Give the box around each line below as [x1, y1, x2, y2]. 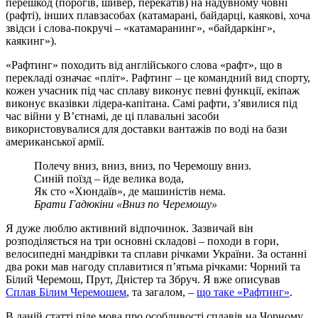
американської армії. [6, 135, 104, 148]
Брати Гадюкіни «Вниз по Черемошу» [34, 197, 217, 210]
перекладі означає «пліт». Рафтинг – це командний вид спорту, [6, 71, 310, 84]
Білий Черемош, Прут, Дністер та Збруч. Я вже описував [6, 273, 280, 285]
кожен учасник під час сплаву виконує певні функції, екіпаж [6, 84, 300, 97]
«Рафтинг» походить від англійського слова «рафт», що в [6, 58, 283, 71]
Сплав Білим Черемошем [6, 285, 126, 298]
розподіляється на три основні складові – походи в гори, [6, 234, 279, 247]
